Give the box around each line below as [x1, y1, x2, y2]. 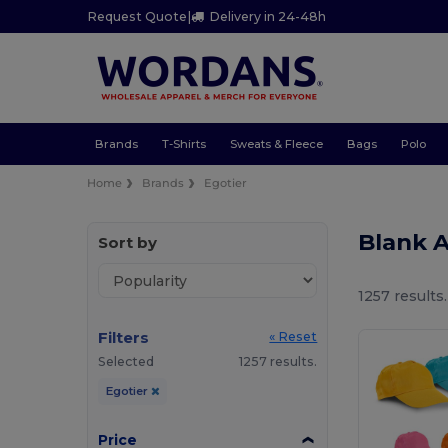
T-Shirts [161, 136, 206, 151]
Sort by [98, 233, 158, 253]
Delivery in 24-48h [209, 9, 327, 25]
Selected [98, 354, 155, 370]
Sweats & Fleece [229, 136, 323, 151]
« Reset [269, 329, 318, 345]
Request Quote [87, 9, 188, 25]
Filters [98, 328, 150, 348]
